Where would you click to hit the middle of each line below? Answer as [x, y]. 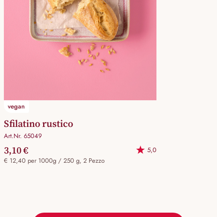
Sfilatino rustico [39, 123]
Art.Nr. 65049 [23, 136]
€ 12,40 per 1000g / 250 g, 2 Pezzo [55, 160]
